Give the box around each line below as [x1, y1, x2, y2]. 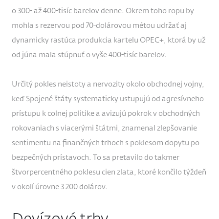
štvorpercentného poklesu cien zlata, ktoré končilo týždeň [12, 169, 206, 176]
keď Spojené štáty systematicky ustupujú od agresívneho [12, 95, 204, 103]
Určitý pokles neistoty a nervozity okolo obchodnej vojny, [12, 81, 204, 88]
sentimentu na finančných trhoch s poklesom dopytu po [12, 139, 199, 147]
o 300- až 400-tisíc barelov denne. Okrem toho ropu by [12, 7, 194, 15]
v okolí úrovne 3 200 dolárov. [12, 183, 108, 191]
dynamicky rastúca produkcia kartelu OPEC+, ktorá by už [12, 37, 205, 44]
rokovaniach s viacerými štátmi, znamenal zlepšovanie [12, 125, 197, 132]
